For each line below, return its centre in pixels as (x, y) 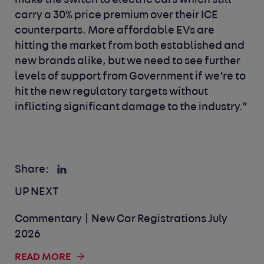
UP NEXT (37, 192)
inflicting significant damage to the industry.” (131, 107)
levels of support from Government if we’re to (131, 77)
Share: (32, 170)
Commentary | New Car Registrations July (121, 219)
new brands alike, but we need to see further (128, 61)
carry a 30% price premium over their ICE (117, 15)
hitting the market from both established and (130, 46)
